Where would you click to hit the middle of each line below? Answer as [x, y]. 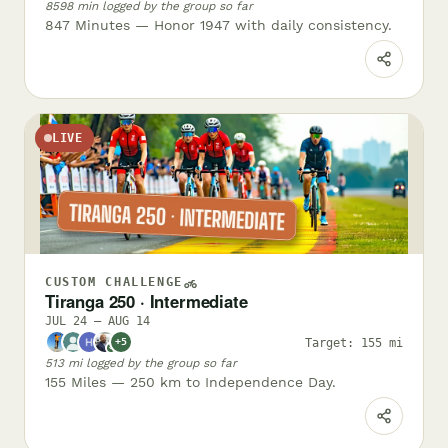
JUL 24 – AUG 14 [97, 321]
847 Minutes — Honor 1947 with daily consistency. [218, 25]
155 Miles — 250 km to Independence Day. [190, 382]
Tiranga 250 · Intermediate [146, 301]
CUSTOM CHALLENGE [114, 282]
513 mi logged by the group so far [141, 363]
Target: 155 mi [354, 342]
